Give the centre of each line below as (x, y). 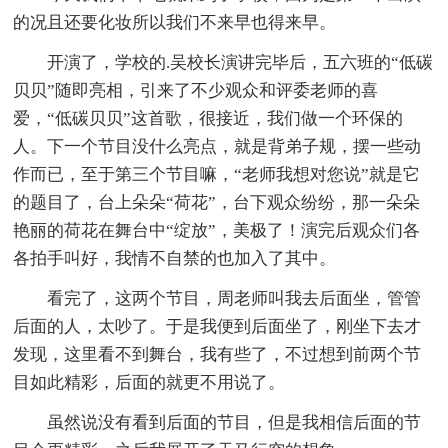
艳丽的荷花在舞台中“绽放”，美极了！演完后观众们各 (217, 230)
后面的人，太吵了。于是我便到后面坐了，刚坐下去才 (217, 326)
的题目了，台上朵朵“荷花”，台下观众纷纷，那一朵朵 (217, 202)
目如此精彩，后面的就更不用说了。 (149, 382)
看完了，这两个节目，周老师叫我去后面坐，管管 (217, 298)
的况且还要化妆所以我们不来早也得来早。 (175, 22)
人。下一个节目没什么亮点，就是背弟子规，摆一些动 (217, 146)
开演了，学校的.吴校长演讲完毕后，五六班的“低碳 (223, 62)
